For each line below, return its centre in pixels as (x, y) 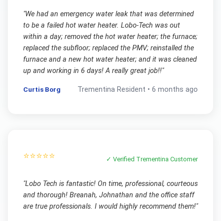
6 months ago (175, 89)
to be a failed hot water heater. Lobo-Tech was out (101, 25)
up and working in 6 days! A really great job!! (92, 71)
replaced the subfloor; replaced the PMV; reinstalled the (108, 48)
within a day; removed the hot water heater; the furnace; (110, 37)
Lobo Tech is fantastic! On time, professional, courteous (111, 184)
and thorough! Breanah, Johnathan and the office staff (109, 195)
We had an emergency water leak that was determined (109, 14)
